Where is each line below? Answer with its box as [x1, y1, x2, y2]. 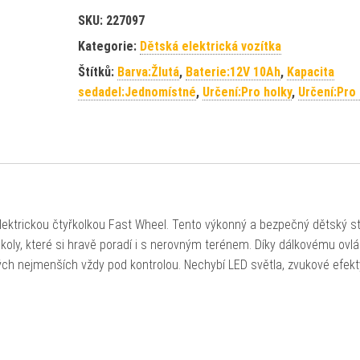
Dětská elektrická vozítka [139, 39, 281, 54]
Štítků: [77, 64, 117, 80]
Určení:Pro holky [202, 84, 292, 100]
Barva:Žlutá [117, 64, 179, 80]
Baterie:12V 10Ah [185, 64, 280, 80]
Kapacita [286, 64, 334, 80]
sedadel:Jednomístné [77, 84, 196, 100]
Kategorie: [77, 39, 140, 54]
